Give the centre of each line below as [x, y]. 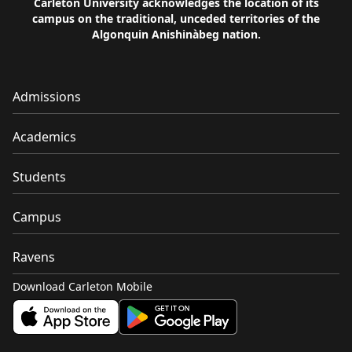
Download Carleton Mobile [82, 286]
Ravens [34, 257]
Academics [44, 137]
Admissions [47, 97]
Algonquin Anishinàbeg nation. [176, 34]
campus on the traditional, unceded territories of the [176, 18]
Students [39, 177]
